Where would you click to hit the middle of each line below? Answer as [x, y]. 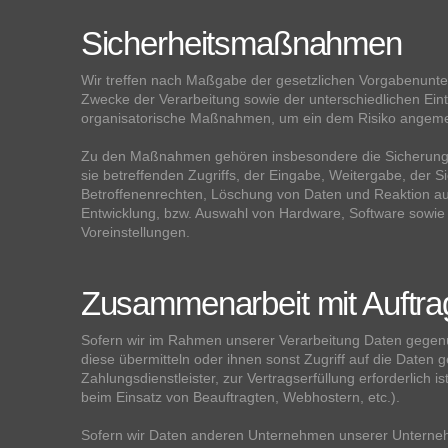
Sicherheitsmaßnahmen [241, 43]
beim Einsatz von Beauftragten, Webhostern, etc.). [240, 397]
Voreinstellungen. [135, 231]
